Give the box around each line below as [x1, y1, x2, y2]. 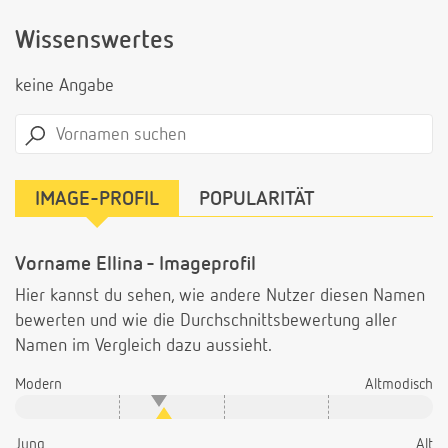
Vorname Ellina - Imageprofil [15, 254, 256, 275]
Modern [15, 377, 62, 393]
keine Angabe [15, 77, 114, 96]
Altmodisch [365, 377, 433, 393]
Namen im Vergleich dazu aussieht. [15, 337, 272, 356]
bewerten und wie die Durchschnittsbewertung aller [15, 312, 397, 331]
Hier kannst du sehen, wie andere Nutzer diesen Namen [15, 287, 425, 306]
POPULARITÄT [199, 189, 315, 210]
